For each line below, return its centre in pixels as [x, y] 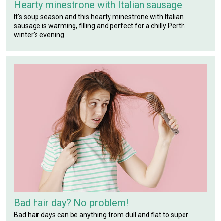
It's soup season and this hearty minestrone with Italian [99, 17]
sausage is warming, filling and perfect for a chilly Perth [100, 26]
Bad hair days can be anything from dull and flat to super [101, 214]
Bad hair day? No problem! [71, 203]
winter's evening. [40, 35]
